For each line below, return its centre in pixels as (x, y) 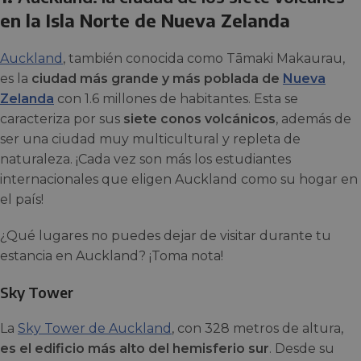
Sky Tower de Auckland (95, 328)
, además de (313, 119)
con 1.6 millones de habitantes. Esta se (176, 99)
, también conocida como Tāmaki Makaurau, (204, 58)
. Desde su (302, 349)
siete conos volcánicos (199, 119)
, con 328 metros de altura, (257, 328)
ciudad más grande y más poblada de (157, 79)
